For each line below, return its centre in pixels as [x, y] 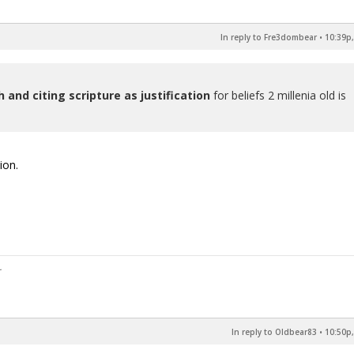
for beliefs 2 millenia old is [278, 95]
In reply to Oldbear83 [274, 332]
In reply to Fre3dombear [269, 37]
